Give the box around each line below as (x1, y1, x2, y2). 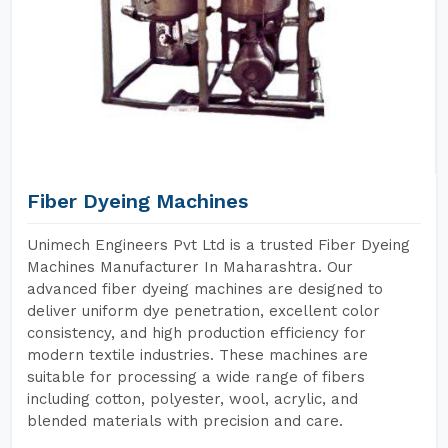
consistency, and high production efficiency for (27, 324, 366, 342)
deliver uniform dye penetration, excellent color (27, 302, 380, 320)
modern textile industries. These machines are (27, 346, 368, 364)
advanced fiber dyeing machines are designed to (27, 280, 383, 298)
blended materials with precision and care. (27, 412, 343, 430)
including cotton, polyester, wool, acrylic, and (27, 390, 358, 408)
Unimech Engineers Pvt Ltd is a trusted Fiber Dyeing (27, 236, 410, 254)
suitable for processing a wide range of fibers (27, 368, 365, 386)
